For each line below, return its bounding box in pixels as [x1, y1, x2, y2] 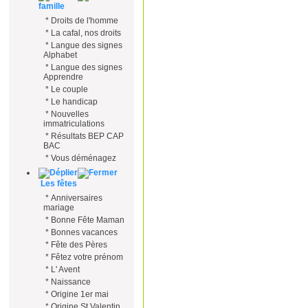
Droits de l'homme [51, 16, 118, 25]
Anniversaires [51, 193, 102, 203]
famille [38, 1, 65, 11]
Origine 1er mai [51, 289, 109, 299]
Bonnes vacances [51, 228, 118, 237]
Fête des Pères [51, 240, 107, 250]
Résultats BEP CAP [51, 131, 124, 141]
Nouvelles [51, 109, 89, 119]
